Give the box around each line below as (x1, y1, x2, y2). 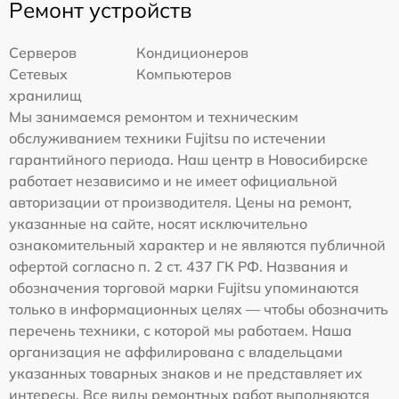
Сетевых (9, 64, 68, 83)
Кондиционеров (136, 43, 249, 61)
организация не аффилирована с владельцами (9, 342, 343, 361)
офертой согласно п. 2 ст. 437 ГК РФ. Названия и (9, 256, 348, 275)
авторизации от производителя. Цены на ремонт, (9, 192, 352, 211)
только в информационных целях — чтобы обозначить (9, 299, 388, 318)
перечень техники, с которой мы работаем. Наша (9, 321, 352, 339)
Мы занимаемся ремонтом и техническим (9, 107, 298, 126)
